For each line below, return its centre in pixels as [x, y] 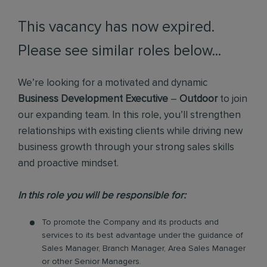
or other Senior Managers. [91, 262]
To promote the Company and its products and [130, 222]
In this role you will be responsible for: [102, 196]
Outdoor [198, 99]
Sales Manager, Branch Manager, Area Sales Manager [144, 249]
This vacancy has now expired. [116, 27]
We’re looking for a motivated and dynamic [113, 83]
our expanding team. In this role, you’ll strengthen [129, 115]
